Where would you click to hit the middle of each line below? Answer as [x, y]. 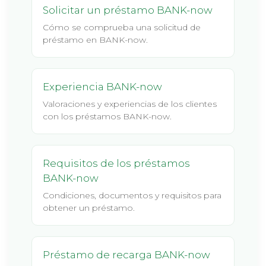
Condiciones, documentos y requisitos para [132, 195]
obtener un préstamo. [89, 208]
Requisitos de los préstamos [116, 163]
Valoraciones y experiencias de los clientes [130, 104]
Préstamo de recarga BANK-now [126, 255]
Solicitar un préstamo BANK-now [128, 10]
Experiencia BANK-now [102, 87]
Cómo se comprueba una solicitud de [122, 27]
